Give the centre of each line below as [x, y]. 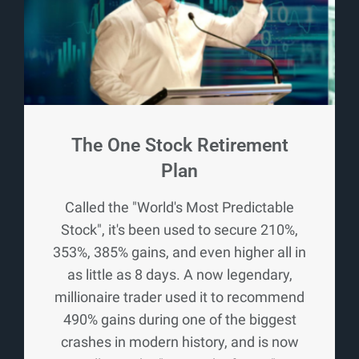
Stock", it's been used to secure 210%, [179, 230]
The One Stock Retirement [179, 146]
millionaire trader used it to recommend [179, 297]
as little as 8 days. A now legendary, [179, 275]
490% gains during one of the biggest [179, 320]
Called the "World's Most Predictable [179, 208]
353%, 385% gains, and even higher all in [179, 252]
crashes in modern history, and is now [179, 342]
